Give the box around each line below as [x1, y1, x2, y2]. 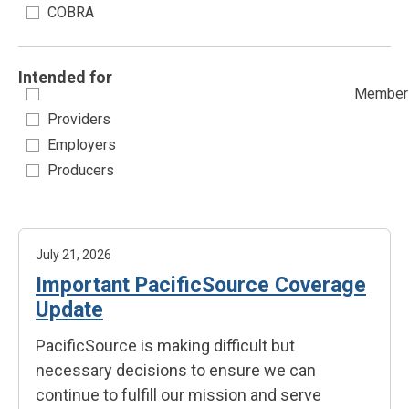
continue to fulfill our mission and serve [36, 385, 321, 404]
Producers [47, 162, 114, 179]
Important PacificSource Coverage [36, 273, 366, 298]
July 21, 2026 [36, 247, 111, 262]
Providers [47, 110, 110, 128]
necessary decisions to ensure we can [36, 361, 316, 380]
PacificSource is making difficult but [36, 336, 295, 355]
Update [36, 298, 103, 322]
